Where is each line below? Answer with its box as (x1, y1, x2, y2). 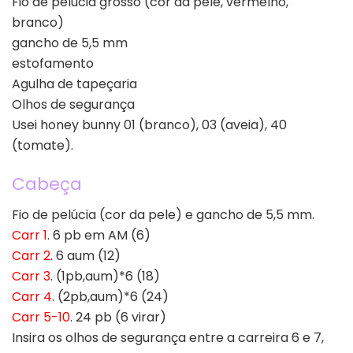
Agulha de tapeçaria (12, 74, 137, 93)
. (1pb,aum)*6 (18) (50, 267, 160, 286)
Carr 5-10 (12, 308, 70, 327)
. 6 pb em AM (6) (47, 226, 150, 245)
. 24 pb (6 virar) (70, 308, 166, 327)
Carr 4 (12, 288, 52, 307)
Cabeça (12, 172, 82, 197)
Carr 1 (12, 226, 47, 245)
